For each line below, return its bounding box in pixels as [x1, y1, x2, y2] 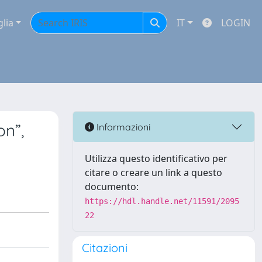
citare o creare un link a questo [85, 166, 222, 179]
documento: [85, 180, 139, 193]
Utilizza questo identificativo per [85, 152, 227, 165]
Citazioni [82, 240, 127, 255]
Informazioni [94, 120, 150, 133]
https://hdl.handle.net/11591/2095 [85, 196, 239, 206]
